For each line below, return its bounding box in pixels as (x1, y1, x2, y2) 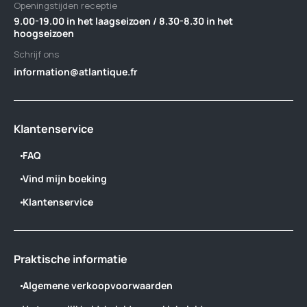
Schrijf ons (14, 48, 59, 60)
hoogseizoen (14, 27, 74, 40)
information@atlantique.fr (14, 65, 138, 78)
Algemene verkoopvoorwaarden (23, 279, 173, 292)
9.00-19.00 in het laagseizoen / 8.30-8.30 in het (14, 14, 233, 27)
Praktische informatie (14, 251, 127, 267)
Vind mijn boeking (23, 172, 107, 185)
